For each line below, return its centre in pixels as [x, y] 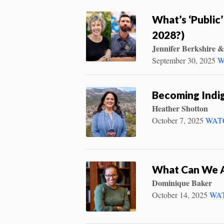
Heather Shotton [180, 108]
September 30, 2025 [185, 60]
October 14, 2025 [180, 194]
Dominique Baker [182, 182]
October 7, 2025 [178, 120]
